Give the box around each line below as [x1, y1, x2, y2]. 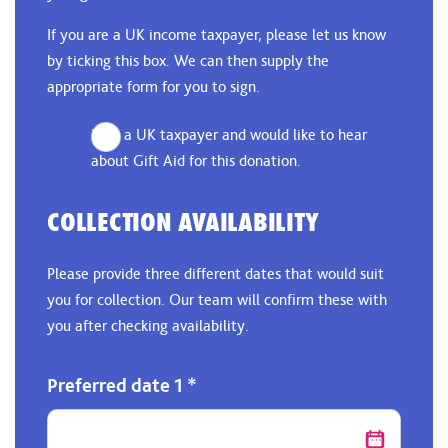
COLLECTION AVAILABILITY [47, 207, 319, 237]
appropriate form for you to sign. [47, 77, 260, 96]
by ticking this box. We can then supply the [47, 51, 329, 70]
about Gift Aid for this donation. [91, 151, 301, 170]
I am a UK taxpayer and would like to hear [91, 125, 367, 144]
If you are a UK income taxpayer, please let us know [47, 25, 386, 44]
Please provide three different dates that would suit [47, 264, 384, 283]
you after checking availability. [47, 316, 249, 335]
